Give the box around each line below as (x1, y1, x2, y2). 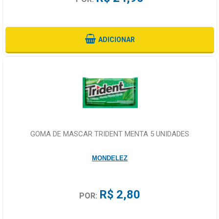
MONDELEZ (92, 154, 128, 162)
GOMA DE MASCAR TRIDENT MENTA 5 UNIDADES (30, 130, 190, 139)
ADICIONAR (98, 36, 135, 44)
